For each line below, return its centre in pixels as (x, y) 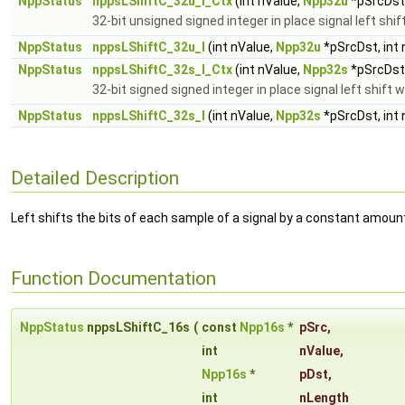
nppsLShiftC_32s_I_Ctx (162, 70)
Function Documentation (113, 278)
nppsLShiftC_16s (137, 328)
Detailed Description (95, 178)
